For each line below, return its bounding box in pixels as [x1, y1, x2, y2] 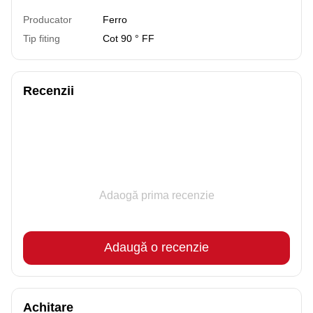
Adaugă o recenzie [104, 240, 209, 255]
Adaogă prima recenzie [99, 189, 214, 201]
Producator [23, 13, 72, 25]
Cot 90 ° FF [103, 32, 154, 44]
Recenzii [23, 83, 74, 98]
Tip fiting [23, 32, 60, 44]
